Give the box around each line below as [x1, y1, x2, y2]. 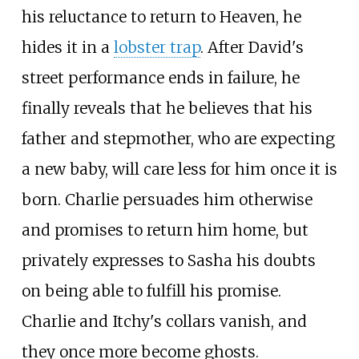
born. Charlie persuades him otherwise [21, 190, 313, 210]
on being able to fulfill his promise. [21, 281, 281, 301]
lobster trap [113, 38, 200, 58]
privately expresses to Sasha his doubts [21, 251, 316, 271]
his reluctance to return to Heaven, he [21, 7, 301, 27]
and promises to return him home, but [21, 220, 309, 240]
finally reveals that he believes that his [21, 99, 313, 119]
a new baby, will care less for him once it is [21, 159, 337, 179]
